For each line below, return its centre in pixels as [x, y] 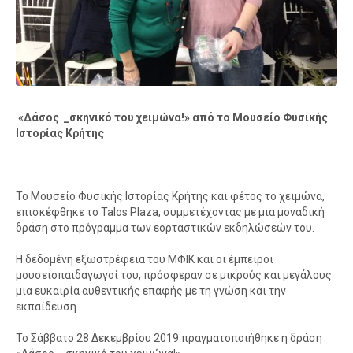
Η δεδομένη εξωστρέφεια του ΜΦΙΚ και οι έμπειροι [144, 260]
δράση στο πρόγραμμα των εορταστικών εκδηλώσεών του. [165, 228]
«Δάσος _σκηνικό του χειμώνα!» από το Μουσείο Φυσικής [171, 118]
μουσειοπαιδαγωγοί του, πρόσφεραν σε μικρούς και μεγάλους [173, 275]
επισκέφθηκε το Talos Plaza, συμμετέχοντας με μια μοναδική [170, 212]
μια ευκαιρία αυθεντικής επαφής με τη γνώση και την [150, 291]
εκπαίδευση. [47, 307]
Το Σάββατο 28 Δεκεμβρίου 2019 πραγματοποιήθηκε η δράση [169, 338]
